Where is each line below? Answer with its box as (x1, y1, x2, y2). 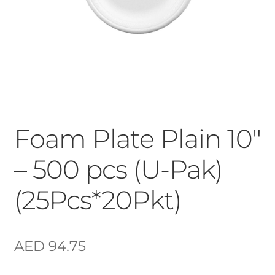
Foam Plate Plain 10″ (14, 123, 261, 155)
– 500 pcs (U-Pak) (14, 153, 223, 186)
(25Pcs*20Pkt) (14, 184, 182, 217)
